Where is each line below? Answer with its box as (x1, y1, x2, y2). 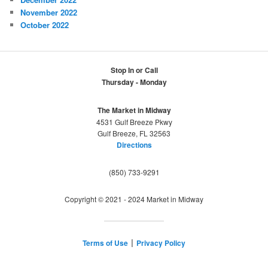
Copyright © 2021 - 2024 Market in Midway (65, 194, 203, 205)
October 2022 (20, 19, 69, 31)
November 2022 (20, 6, 78, 18)
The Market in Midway (97, 104, 171, 115)
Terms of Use (83, 237, 128, 249)
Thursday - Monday (101, 77, 167, 88)
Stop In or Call (110, 65, 158, 76)
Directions (116, 139, 152, 150)
